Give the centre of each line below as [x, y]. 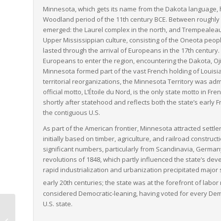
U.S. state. [58, 203]
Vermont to [34, 210]
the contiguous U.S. [72, 113]
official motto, [64, 92]
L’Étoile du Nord [107, 92]
